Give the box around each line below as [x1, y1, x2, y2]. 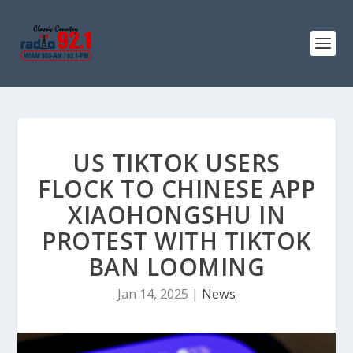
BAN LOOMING [87, 251, 266, 283]
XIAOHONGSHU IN [68, 199, 285, 231]
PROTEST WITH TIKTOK [42, 225, 311, 257]
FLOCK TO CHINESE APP [38, 173, 315, 205]
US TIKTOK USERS [72, 147, 281, 179]
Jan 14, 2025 [117, 285, 188, 303]
